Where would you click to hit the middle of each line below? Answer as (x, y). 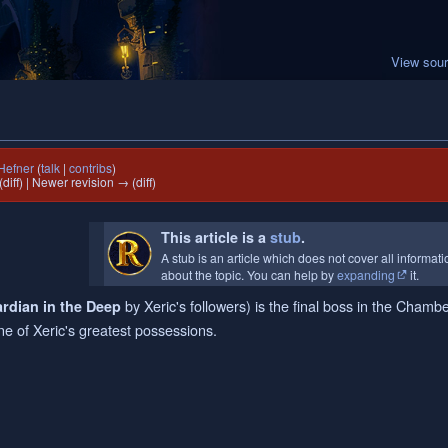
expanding (366, 275)
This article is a (215, 237)
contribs (91, 168)
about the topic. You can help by (249, 275)
